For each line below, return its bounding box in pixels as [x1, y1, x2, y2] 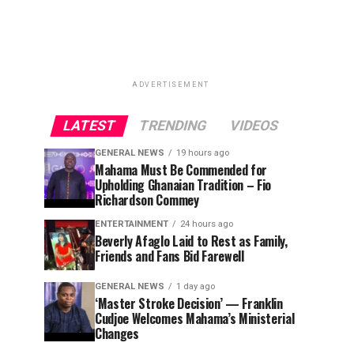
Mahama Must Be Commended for [95, 160, 268, 179]
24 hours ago [180, 219, 233, 229]
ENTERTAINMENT [95, 219, 168, 229]
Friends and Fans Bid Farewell [95, 247, 244, 265]
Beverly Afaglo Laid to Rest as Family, [95, 232, 288, 250]
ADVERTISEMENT [131, 81, 210, 88]
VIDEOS [228, 118, 281, 134]
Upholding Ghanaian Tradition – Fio [95, 175, 272, 194]
